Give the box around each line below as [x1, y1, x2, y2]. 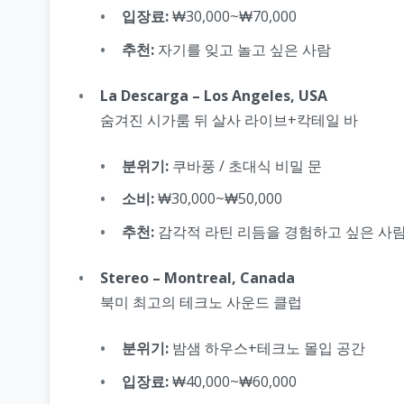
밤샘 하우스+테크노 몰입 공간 [169, 337, 365, 358]
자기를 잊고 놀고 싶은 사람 [154, 39, 331, 60]
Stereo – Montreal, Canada [100, 267, 295, 288]
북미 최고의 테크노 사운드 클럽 [100, 291, 302, 312]
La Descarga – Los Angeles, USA [100, 85, 327, 106]
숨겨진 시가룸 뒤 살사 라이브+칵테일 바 [100, 109, 358, 130]
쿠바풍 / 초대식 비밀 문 [169, 155, 322, 176]
